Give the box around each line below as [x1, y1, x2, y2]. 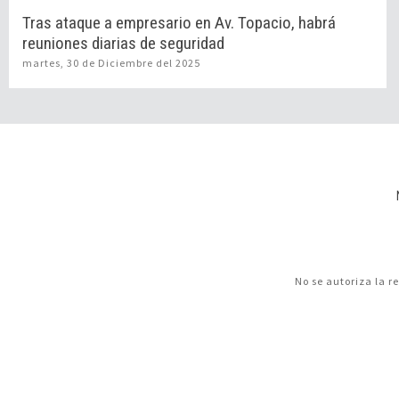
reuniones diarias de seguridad [22, 32, 224, 53]
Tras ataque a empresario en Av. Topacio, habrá [22, 12, 336, 33]
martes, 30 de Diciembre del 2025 [22, 55, 200, 69]
